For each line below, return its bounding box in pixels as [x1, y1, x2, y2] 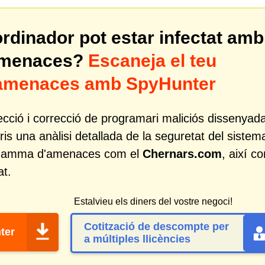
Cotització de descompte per [84, 221, 229, 232]
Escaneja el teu [88, 51, 216, 70]
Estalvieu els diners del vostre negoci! [74, 196, 232, 206]
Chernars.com [143, 147, 222, 160]
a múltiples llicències [84, 233, 190, 245]
